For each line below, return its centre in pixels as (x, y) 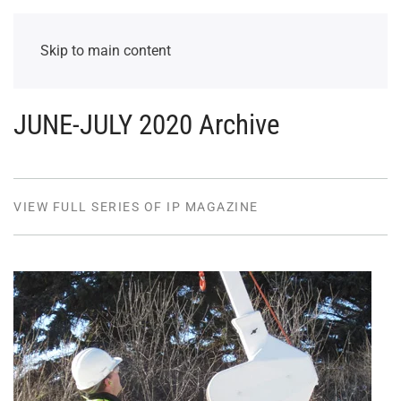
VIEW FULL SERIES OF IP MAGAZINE (136, 207)
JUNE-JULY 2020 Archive (147, 125)
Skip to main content (106, 51)
